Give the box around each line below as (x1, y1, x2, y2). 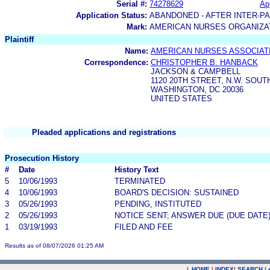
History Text (115, 165, 159, 174)
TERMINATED (115, 176, 165, 186)
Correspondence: (84, 57, 148, 67)
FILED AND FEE (115, 222, 173, 231)
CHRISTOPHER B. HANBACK (151, 57, 258, 67)
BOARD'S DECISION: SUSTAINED (115, 187, 239, 197)
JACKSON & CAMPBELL (151, 66, 240, 76)
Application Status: (76, 10, 147, 20)
